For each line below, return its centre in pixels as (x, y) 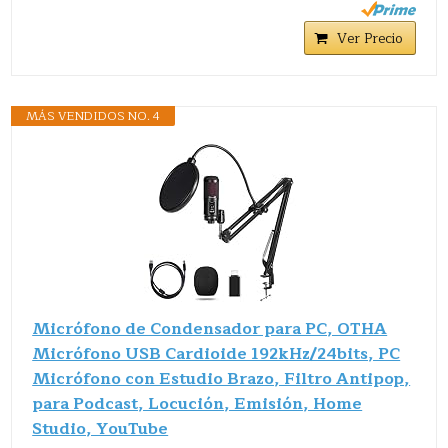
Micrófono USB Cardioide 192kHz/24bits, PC (216, 353)
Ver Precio (369, 38)
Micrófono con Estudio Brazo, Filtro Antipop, (221, 378)
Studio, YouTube (100, 428)
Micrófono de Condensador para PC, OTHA (210, 328)
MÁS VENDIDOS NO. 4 (93, 115)
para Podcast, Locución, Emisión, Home (197, 403)
